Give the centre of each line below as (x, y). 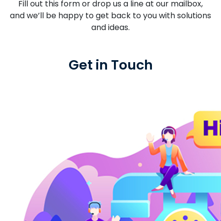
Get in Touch (110, 65)
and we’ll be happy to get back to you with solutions (110, 16)
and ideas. (110, 27)
